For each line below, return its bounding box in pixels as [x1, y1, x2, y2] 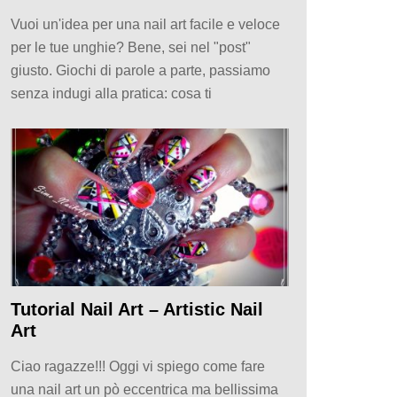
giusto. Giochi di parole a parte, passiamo [11, 62, 270, 78]
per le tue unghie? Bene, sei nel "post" [11, 39, 251, 55]
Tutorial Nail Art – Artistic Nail [11, 300, 263, 320]
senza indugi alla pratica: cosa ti [11, 85, 212, 101]
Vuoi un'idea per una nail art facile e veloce [11, 16, 280, 32]
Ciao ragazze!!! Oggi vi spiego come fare [11, 359, 265, 375]
